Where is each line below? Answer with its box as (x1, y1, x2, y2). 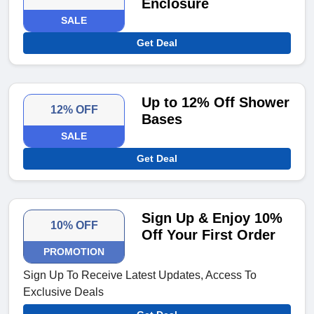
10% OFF (50, 219, 98, 232)
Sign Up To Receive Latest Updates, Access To (23, 269, 257, 282)
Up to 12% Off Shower (142, 95, 290, 111)
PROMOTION (43, 246, 105, 258)
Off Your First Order (142, 227, 276, 243)
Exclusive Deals (23, 286, 104, 299)
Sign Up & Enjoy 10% (142, 210, 283, 226)
